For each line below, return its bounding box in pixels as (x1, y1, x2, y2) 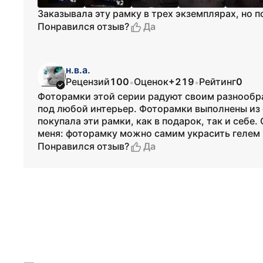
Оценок (134, 75, 168, 87)
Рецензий (66, 75, 110, 87)
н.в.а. (66, 63, 90, 76)
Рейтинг (199, 75, 236, 87)
